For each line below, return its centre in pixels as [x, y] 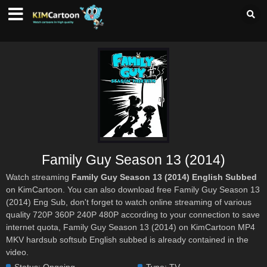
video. [17, 252]
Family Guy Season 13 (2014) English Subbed [164, 177]
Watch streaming [39, 177]
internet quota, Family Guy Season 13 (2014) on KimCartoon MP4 [131, 227]
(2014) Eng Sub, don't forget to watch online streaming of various [129, 202]
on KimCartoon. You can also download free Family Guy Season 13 [133, 190]
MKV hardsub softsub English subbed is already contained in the [127, 240]
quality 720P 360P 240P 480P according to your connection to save [133, 215]
